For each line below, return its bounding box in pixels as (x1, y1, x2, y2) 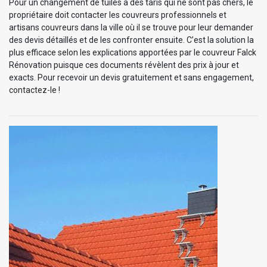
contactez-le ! (9, 85, 60, 95)
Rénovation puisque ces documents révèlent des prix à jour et (9, 60, 239, 70)
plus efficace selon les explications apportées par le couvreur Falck (9, 48, 256, 58)
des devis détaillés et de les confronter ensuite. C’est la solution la (9, 35, 254, 45)
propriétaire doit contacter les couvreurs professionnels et (9, 10, 226, 20)
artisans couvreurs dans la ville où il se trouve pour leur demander (9, 23, 253, 33)
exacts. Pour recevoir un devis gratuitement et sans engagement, (9, 73, 254, 83)
